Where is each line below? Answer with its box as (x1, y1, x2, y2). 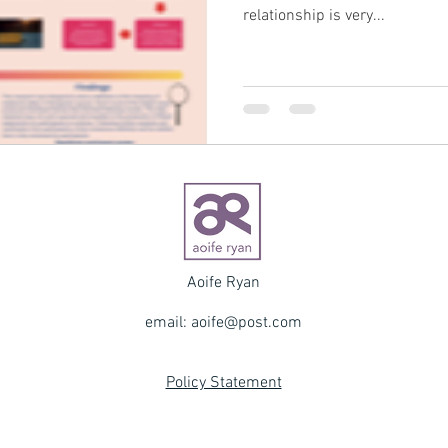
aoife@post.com (191, 312, 302, 333)
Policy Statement (165, 372, 282, 393)
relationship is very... (243, 6, 385, 26)
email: (141, 312, 191, 333)
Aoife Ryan (187, 272, 260, 293)
